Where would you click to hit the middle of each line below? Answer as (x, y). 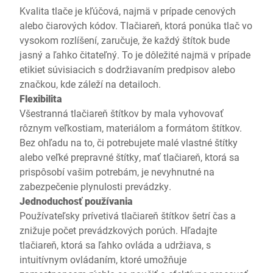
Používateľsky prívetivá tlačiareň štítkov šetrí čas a (128, 215)
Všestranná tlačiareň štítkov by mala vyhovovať (122, 113)
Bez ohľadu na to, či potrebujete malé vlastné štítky (129, 142)
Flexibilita (41, 98)
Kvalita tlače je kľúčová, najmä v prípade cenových (128, 11)
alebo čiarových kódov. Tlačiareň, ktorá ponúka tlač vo (136, 25)
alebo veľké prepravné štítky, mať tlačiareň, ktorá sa (129, 157)
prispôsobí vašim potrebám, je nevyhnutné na (117, 172)
